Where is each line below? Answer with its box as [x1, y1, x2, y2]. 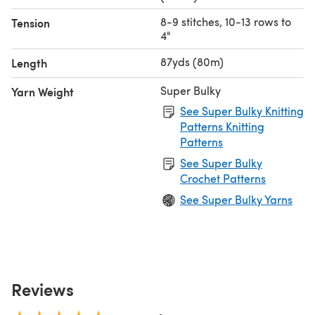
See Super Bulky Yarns [180, 191, 292, 207]
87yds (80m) [160, 53, 224, 69]
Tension [11, 14, 50, 31]
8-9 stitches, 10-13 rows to [160, 13, 291, 29]
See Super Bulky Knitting [180, 103, 304, 118]
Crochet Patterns [180, 170, 266, 186]
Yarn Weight [11, 83, 74, 100]
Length [11, 54, 47, 71]
